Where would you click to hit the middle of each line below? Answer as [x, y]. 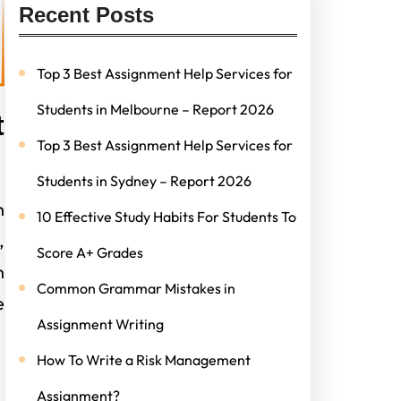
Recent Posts [86, 14]
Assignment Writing [100, 324]
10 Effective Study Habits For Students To [166, 216]
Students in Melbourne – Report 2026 [155, 109]
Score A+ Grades [90, 252]
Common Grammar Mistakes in [136, 288]
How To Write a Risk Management [143, 359]
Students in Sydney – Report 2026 [144, 180]
